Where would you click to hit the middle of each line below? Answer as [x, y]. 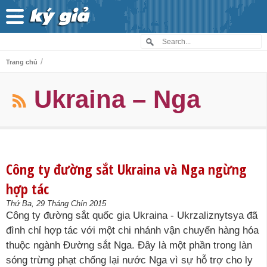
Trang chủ [22, 62]
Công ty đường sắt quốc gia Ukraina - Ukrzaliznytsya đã [132, 215]
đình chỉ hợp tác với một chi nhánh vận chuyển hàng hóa [132, 230]
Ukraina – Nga [117, 99]
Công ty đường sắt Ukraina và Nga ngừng [126, 169]
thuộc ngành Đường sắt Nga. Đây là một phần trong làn [129, 245]
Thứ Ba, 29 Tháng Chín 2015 [56, 204]
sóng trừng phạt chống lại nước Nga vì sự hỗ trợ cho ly [129, 260]
